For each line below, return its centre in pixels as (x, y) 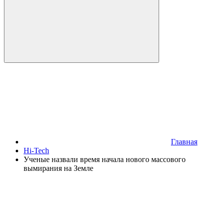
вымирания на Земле (58, 168)
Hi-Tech (36, 151)
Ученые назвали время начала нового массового (105, 159)
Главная (184, 142)
